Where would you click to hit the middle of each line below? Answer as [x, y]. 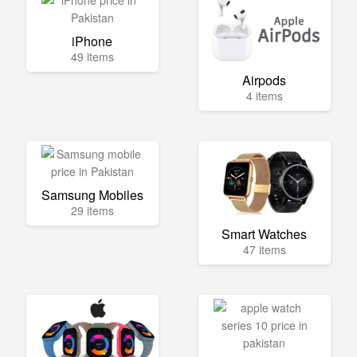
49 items [92, 56]
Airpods [265, 80]
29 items [92, 210]
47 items [264, 249]
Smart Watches [265, 233]
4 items [264, 95]
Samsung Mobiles [92, 194]
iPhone [92, 41]
